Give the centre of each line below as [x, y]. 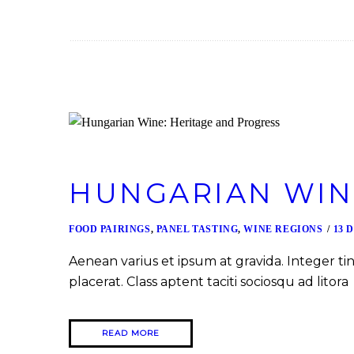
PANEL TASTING [197, 230]
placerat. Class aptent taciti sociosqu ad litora [209, 282]
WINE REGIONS [283, 230]
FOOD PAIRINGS [110, 230]
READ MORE [131, 333]
